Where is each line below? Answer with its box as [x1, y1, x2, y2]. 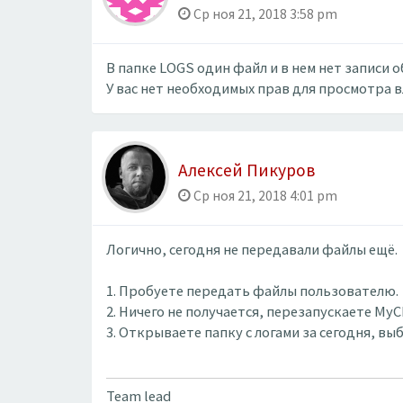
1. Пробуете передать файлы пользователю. [106, 282, 399, 300]
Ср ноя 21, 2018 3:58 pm [191, 4, 337, 22]
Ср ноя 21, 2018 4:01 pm [191, 187, 337, 204]
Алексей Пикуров [178, 159, 315, 181]
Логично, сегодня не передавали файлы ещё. [106, 240, 398, 259]
